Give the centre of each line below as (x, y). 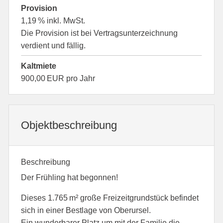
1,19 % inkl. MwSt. (53, 21)
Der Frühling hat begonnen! (70, 177)
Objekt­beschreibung (69, 125)
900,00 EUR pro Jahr (58, 78)
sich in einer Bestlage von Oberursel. (86, 210)
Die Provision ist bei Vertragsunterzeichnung (100, 33)
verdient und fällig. (54, 46)
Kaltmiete (39, 66)
